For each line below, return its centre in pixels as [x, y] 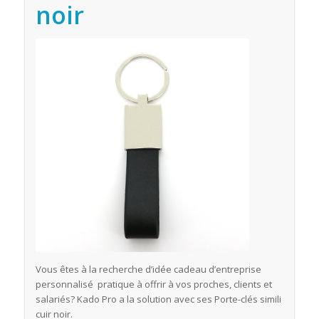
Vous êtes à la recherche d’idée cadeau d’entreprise [148, 269]
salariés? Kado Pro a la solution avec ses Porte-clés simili [158, 299]
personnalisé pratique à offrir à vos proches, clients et [153, 284]
